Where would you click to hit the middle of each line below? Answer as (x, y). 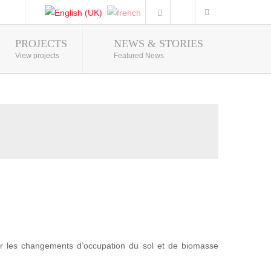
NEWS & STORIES (158, 44)
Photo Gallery (186, 43)
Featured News (139, 56)
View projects (37, 56)
